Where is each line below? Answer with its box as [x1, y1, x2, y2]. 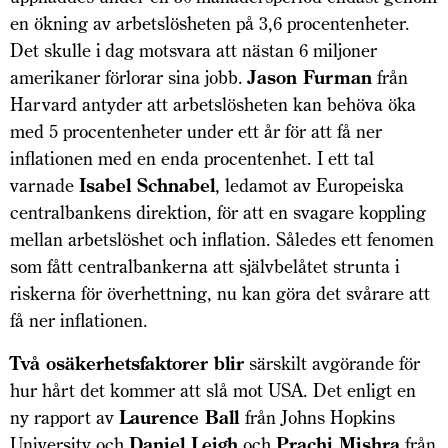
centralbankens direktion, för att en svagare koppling [10, 201, 426, 225]
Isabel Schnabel [79, 174, 215, 198]
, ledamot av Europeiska [215, 174, 404, 198]
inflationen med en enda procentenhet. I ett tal [10, 147, 374, 171]
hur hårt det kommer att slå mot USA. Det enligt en [10, 379, 416, 403]
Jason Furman [248, 66, 372, 90]
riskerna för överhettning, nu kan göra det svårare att [10, 282, 430, 306]
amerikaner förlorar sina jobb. [10, 66, 248, 90]
